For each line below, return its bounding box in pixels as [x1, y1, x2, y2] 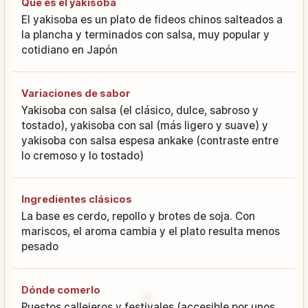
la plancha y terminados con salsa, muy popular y [21, 28, 269, 42]
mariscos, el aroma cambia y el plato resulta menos [21, 225, 280, 239]
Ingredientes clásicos [21, 193, 132, 206]
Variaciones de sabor [21, 87, 131, 100]
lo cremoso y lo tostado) [21, 149, 144, 163]
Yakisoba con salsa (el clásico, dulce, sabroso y [21, 104, 258, 118]
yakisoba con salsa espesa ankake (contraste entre [21, 134, 278, 148]
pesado [21, 240, 58, 254]
